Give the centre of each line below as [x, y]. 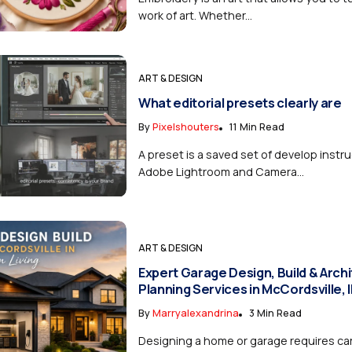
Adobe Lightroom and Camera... [221, 172]
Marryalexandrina [195, 313]
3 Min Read [275, 313]
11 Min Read [257, 127]
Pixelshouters [185, 127]
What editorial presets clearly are [240, 103]
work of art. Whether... [195, 15]
